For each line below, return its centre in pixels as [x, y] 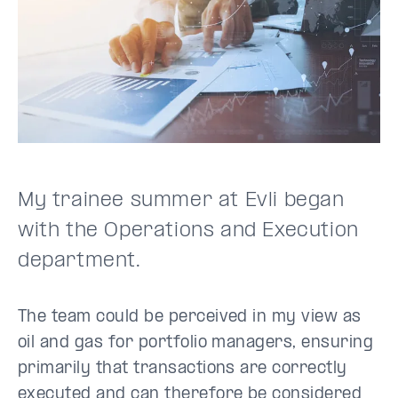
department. [80, 261]
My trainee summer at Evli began [181, 200]
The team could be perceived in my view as [190, 317]
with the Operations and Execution [188, 231]
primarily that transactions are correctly [183, 369]
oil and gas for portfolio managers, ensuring [196, 343]
